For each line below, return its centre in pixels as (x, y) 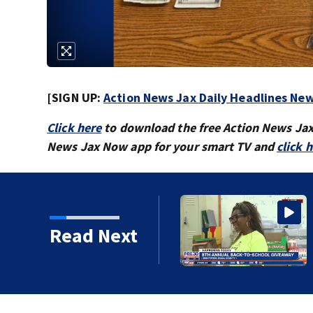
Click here (74, 128)
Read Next (93, 236)
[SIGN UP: (75, 98)
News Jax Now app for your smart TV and (162, 147)
